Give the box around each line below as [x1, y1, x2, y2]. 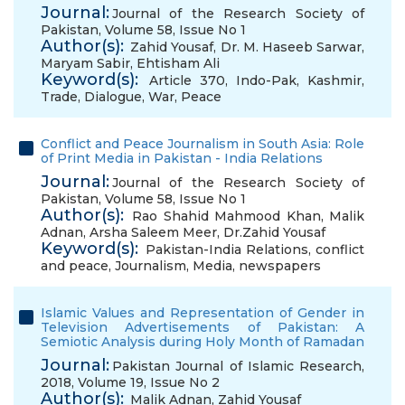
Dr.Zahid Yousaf [223, 224, 325, 240]
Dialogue [84, 89, 142, 105]
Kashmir [307, 72, 362, 89]
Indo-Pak [236, 72, 297, 89]
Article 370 [149, 72, 225, 89]
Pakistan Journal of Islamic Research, [112, 358, 364, 374]
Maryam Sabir [41, 55, 130, 71]
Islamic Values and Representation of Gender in [41, 305, 364, 321]
